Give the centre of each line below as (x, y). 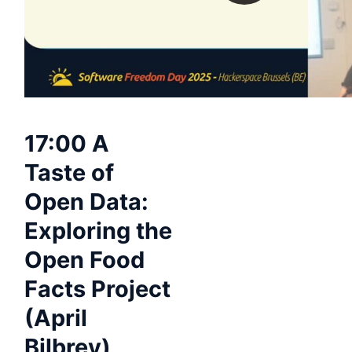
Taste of (69, 172)
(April (56, 317)
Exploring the (98, 230)
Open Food (84, 259)
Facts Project (97, 288)
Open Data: (86, 201)
